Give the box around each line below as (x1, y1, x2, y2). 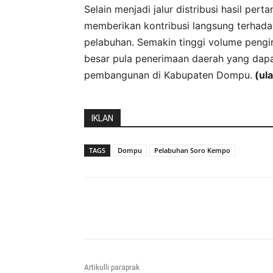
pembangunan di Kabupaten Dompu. (84, 68, 252, 81)
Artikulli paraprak (84, 263, 140, 272)
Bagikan (113, 204, 140, 213)
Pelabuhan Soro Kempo (154, 145, 230, 155)
